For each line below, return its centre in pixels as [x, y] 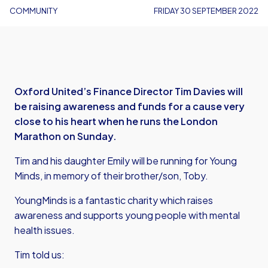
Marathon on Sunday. [66, 136]
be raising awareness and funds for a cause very [130, 106]
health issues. [45, 230]
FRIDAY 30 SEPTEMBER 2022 [206, 11]
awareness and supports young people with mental [127, 215]
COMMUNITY [33, 11]
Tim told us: [39, 255]
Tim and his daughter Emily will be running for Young [126, 161]
